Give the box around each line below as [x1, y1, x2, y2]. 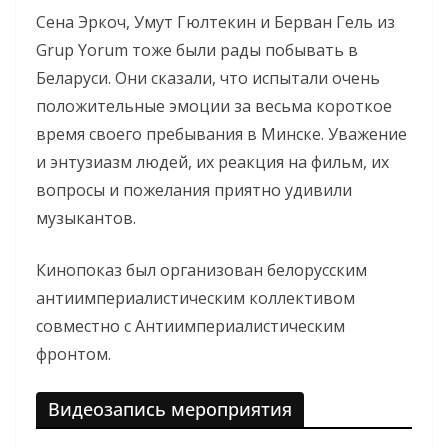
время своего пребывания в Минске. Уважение [36, 122, 407, 145]
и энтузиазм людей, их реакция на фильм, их [36, 150, 389, 173]
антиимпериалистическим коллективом [36, 286, 355, 309]
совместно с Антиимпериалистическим [36, 314, 345, 337]
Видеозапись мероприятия [48, 396, 292, 421]
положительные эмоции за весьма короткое [36, 94, 392, 117]
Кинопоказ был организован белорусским [36, 258, 367, 281]
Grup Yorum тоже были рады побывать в [36, 38, 358, 61]
